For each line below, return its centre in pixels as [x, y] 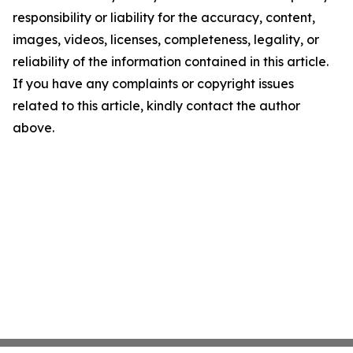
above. [33, 128]
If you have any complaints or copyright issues [153, 84]
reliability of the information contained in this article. [171, 62]
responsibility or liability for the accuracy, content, [164, 18]
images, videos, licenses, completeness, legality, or [166, 40]
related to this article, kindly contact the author [156, 106]
